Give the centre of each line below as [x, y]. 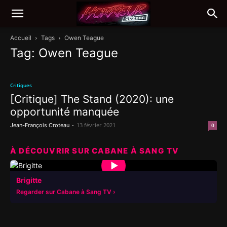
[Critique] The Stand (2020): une [92, 99]
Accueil [21, 38]
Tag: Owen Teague [64, 53]
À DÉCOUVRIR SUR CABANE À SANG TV [95, 151]
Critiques [21, 85]
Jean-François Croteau [40, 125]
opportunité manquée [65, 112]
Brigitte [29, 180]
